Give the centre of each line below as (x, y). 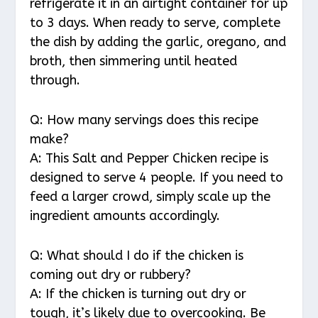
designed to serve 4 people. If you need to (157, 178)
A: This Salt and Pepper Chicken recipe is (149, 159)
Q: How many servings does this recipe (144, 120)
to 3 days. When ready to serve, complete (155, 23)
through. (55, 81)
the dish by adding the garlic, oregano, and (158, 42)
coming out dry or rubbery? (111, 274)
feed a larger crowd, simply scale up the (150, 197)
